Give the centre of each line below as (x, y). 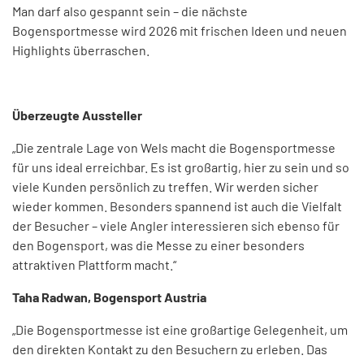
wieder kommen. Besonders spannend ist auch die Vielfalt (177, 206)
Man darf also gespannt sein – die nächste (130, 11)
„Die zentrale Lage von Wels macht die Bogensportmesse (174, 148)
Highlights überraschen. (81, 50)
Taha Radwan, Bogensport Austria (109, 297)
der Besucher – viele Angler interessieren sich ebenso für (176, 226)
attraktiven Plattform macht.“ (94, 265)
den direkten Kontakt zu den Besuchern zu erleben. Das (170, 349)
